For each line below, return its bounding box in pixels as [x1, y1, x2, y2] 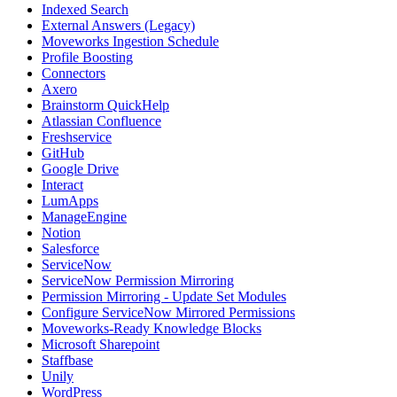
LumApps [42, 193, 98, 209]
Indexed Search [42, 2, 128, 18]
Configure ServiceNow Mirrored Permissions [42, 305, 295, 321]
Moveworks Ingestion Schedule [42, 34, 219, 50]
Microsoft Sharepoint [42, 337, 160, 353]
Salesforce [42, 241, 99, 257]
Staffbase [42, 353, 93, 369]
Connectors [42, 66, 105, 82]
